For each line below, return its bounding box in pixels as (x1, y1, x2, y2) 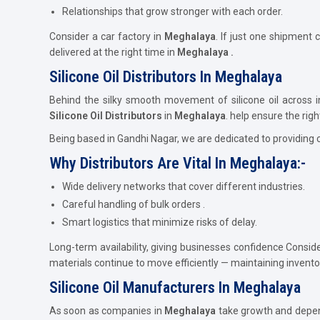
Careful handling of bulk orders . (62, 198, 205, 210)
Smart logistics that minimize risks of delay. (62, 216, 257, 228)
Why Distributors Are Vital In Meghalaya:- (49, 154, 306, 172)
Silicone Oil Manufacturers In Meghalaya (49, 278, 301, 296)
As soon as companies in (49, 304, 165, 316)
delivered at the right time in (49, 46, 175, 58)
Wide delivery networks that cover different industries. (62, 180, 305, 192)
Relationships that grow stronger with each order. (62, 5, 283, 17)
